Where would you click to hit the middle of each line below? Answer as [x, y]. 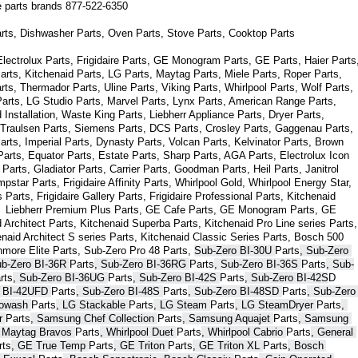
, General [332, 332]
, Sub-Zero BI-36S [258, 265]
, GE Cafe [164, 210]
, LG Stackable [92, 305]
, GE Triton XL [228, 346]
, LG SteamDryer [276, 305]
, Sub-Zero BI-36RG [142, 265]
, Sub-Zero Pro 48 [120, 251]
